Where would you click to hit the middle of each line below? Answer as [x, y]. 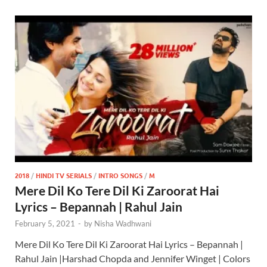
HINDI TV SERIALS [64, 175]
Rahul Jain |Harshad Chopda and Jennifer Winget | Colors [133, 258]
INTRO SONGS [120, 175]
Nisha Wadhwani [123, 223]
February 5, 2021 [45, 223]
